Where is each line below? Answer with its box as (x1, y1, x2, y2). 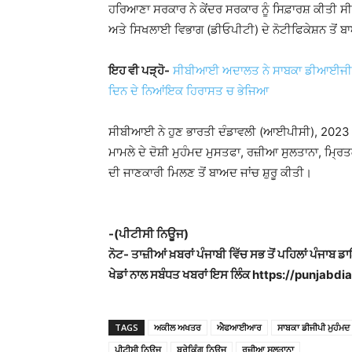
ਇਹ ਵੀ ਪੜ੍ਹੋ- (108, 62, 170, 78)
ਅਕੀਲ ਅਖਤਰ (154, 321, 201, 333)
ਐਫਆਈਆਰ (217, 321, 262, 333)
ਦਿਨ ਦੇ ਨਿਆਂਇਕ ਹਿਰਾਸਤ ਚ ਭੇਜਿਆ (108, 82, 269, 98)
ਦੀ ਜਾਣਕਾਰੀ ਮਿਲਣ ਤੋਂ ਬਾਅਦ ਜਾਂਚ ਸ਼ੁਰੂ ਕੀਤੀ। (108, 164, 312, 180)
